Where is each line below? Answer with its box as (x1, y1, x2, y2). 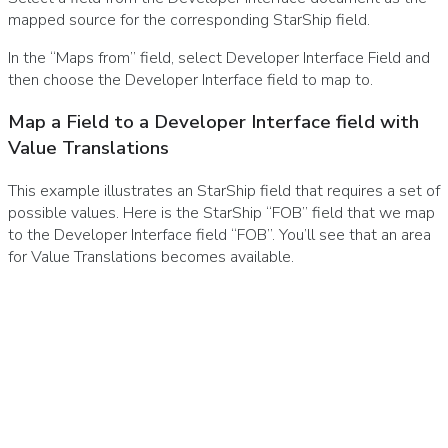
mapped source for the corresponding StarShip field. (8, 8, 370, 31)
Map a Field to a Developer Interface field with (8, 109, 419, 136)
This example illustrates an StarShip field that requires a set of (8, 180, 440, 203)
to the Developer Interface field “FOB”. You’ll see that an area (8, 224, 431, 247)
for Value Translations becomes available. (8, 246, 294, 269)
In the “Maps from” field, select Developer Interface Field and (8, 46, 430, 69)
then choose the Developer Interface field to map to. (8, 68, 373, 91)
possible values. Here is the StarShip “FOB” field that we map (8, 202, 435, 225)
